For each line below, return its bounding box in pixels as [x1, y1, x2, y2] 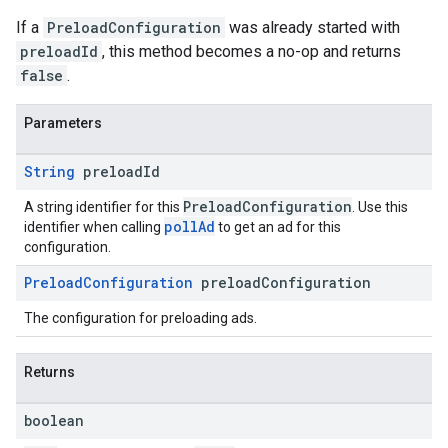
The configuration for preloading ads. [24, 310, 257, 326]
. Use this [352, 199, 408, 215]
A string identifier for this [24, 199, 183, 215]
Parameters [24, 115, 102, 131]
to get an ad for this [215, 219, 341, 235]
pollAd [164, 217, 215, 236]
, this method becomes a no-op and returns [102, 42, 401, 61]
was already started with [225, 18, 400, 37]
